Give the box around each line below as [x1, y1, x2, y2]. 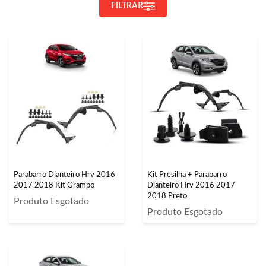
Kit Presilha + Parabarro [147, 170, 227, 179]
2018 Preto [147, 192, 187, 200]
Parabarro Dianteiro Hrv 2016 [14, 170, 115, 179]
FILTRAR [111, 2, 143, 10]
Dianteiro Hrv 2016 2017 [147, 181, 235, 189]
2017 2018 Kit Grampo [14, 181, 94, 189]
